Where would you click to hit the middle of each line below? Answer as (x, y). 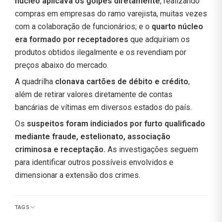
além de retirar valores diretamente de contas (94, 94)
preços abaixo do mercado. (62, 65)
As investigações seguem (153, 149)
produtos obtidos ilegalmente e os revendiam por (101, 52)
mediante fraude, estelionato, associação (93, 136)
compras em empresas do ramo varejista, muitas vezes (111, 13)
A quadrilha (34, 81)
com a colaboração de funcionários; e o (83, 26)
